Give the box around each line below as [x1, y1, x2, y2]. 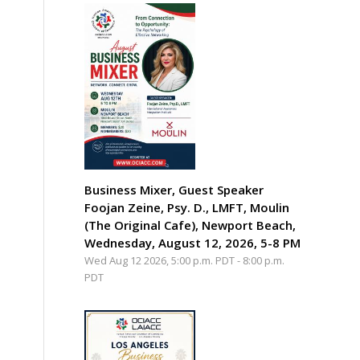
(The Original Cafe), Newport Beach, [84, 216, 297, 233]
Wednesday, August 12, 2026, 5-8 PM [84, 234, 301, 251]
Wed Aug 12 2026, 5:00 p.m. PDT [84, 252, 235, 268]
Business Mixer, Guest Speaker [84, 181, 264, 198]
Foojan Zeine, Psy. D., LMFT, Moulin [84, 198, 290, 215]
